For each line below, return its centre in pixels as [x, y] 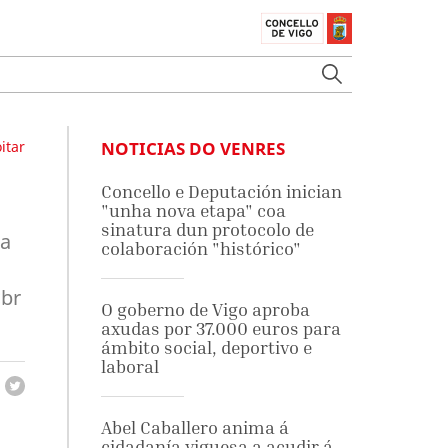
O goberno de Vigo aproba [205, 309]
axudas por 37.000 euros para [220, 328]
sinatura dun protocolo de [207, 229]
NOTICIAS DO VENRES [192, 148]
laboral [129, 366]
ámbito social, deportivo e [206, 347]
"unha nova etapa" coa [193, 210]
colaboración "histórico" [200, 248]
